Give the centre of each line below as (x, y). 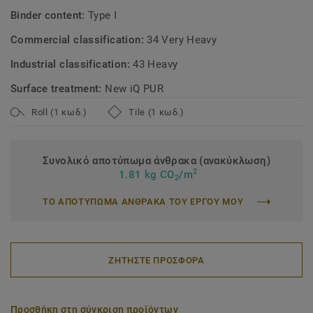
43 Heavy (155, 64)
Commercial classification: (79, 40)
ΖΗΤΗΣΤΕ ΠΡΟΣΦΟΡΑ (156, 260)
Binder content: (50, 15)
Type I (103, 15)
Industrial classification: (72, 64)
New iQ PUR (134, 89)
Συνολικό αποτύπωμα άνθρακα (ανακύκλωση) (156, 161)
